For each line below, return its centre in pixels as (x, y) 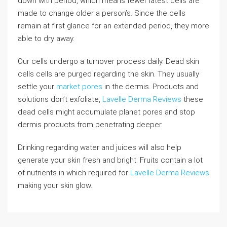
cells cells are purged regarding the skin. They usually (108, 74)
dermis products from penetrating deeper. (90, 125)
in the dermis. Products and (150, 87)
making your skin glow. (55, 185)
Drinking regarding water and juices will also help (100, 147)
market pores (79, 87)
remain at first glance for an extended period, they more (113, 26)
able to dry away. (46, 39)
